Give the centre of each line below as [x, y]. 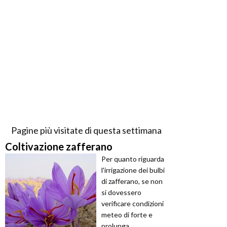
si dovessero [121, 193]
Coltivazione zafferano [59, 147]
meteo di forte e [127, 215]
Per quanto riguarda [133, 159]
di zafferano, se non [132, 181]
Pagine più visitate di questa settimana [86, 130]
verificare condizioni [133, 204]
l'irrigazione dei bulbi [133, 170]
